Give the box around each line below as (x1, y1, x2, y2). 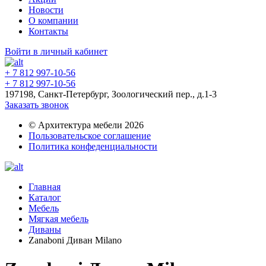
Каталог (28, 192, 61, 202)
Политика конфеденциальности (28, 141, 157, 151)
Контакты (28, 26, 68, 36)
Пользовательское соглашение (28, 131, 151, 141)
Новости (28, 5, 64, 15)
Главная (28, 182, 61, 192)
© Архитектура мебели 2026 (28, 120, 144, 130)
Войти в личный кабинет (5, 46, 107, 56)
